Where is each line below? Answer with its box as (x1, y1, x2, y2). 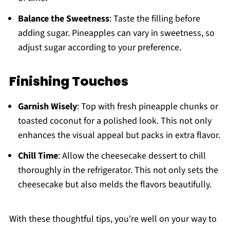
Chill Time (17, 149, 58, 163)
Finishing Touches (9, 72, 128, 91)
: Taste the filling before (109, 12, 200, 26)
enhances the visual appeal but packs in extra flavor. (17, 129, 220, 142)
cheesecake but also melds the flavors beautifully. (17, 178, 212, 191)
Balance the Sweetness (17, 12, 109, 26)
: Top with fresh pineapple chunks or (76, 100, 218, 113)
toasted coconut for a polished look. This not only (17, 114, 212, 128)
